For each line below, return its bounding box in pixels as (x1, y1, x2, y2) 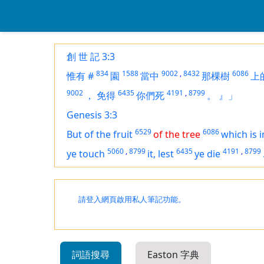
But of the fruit (67, 128, 133, 141)
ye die (194, 147, 220, 160)
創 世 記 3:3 (67, 50, 115, 63)
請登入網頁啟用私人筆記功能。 (78, 195, 186, 204)
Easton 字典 (147, 248, 199, 261)
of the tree (153, 128, 200, 141)
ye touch (67, 147, 105, 160)
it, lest (147, 147, 174, 160)
